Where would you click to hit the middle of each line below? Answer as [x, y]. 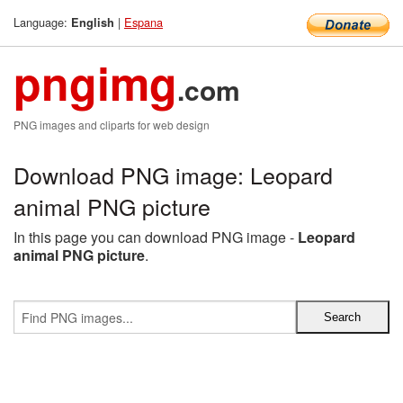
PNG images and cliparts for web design [112, 125]
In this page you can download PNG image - [156, 237]
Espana [143, 22]
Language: [42, 22]
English [93, 22]
